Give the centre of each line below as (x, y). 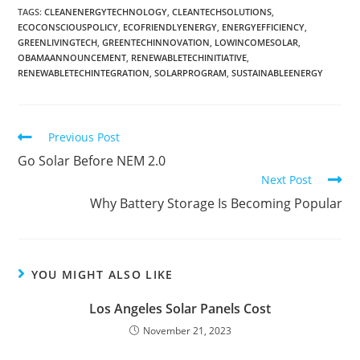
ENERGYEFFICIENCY (264, 27)
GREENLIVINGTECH (58, 43)
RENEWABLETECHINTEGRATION (84, 73)
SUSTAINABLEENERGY (278, 73)
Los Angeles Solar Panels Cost (180, 309)
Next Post (286, 180)
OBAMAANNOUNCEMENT (72, 58)
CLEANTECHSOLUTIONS (222, 12)
